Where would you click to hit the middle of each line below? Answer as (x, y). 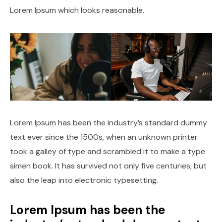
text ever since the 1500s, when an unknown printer (104, 137)
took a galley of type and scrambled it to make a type (108, 151)
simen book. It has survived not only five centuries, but (108, 166)
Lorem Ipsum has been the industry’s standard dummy (109, 122)
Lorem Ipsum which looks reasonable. (77, 10)
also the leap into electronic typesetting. (84, 180)
